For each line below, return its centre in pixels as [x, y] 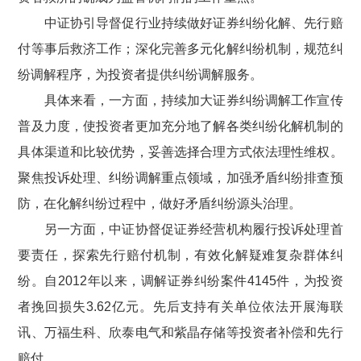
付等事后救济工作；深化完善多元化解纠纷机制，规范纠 [180, 49]
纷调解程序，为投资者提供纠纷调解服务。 [141, 75]
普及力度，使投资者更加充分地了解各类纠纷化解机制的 [180, 126]
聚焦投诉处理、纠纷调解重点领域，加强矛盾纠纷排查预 [180, 178]
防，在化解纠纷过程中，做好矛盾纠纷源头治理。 [160, 203]
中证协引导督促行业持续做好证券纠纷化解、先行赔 [193, 23]
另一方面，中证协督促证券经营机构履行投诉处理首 [193, 229]
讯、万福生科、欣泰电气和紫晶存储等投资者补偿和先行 [180, 332]
